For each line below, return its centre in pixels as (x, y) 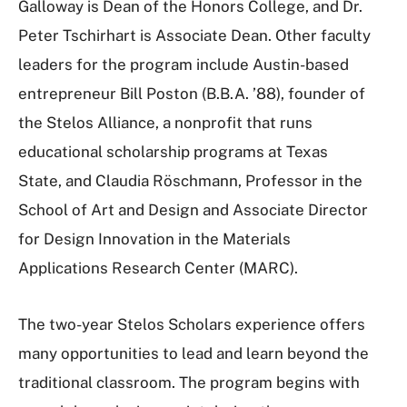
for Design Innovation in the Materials (154, 238)
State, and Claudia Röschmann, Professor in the (190, 180)
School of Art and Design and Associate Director (193, 209)
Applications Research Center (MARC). (158, 268)
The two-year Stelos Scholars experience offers (192, 324)
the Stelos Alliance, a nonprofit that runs (165, 122)
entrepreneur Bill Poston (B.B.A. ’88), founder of (192, 93)
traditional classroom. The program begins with (189, 382)
